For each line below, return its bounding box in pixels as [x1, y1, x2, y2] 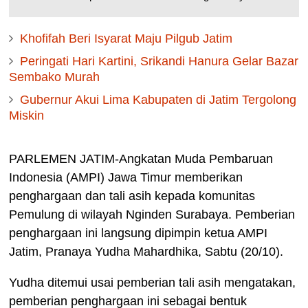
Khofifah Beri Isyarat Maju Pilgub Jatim [20, 32, 233, 46]
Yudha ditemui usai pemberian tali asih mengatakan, [9, 276, 296, 290]
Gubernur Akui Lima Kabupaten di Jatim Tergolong [20, 93, 297, 107]
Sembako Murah [9, 70, 100, 85]
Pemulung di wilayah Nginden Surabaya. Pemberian [9, 208, 296, 222]
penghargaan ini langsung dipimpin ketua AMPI [9, 226, 268, 241]
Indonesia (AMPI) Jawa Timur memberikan [9, 170, 243, 185]
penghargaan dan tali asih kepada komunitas [9, 189, 256, 203]
